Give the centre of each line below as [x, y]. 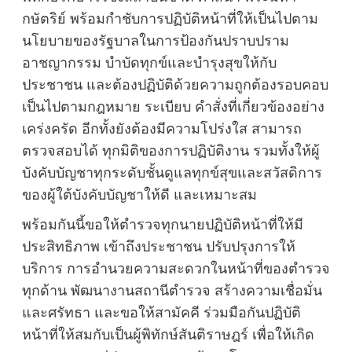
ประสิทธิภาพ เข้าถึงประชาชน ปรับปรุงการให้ [158, 247]
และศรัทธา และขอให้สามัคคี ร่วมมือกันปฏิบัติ [161, 313]
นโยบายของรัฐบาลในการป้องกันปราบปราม [155, 41]
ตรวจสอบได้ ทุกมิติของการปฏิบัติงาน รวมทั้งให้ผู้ [170, 151]
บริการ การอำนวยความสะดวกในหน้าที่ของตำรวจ [176, 269]
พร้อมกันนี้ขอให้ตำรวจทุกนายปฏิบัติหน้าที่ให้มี [162, 225]
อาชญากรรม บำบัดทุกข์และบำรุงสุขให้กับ [149, 63]
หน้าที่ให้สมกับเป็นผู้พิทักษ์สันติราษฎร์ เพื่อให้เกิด [168, 335]
